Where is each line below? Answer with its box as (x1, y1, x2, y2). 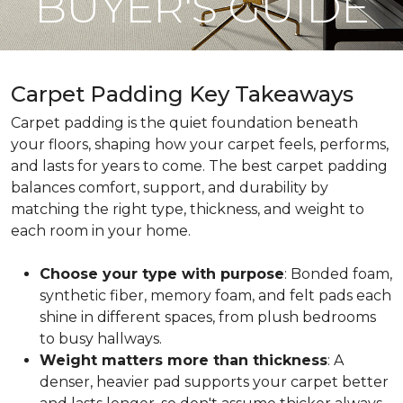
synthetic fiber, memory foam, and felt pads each (40, 287, 391, 304)
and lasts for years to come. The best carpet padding (11, 157, 388, 175)
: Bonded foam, (284, 265, 392, 282)
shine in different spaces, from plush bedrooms (40, 309, 376, 326)
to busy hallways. (40, 330, 162, 347)
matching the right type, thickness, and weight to (11, 201, 364, 218)
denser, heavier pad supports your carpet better (40, 373, 389, 390)
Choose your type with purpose (40, 265, 284, 282)
